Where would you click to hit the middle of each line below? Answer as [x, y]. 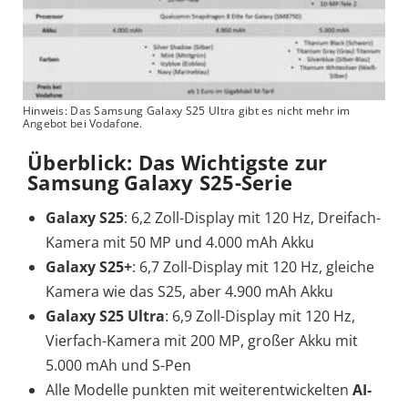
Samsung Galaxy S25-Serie [160, 183]
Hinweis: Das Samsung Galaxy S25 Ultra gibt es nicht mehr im [186, 111]
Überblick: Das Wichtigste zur [178, 163]
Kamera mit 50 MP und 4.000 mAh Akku [180, 243]
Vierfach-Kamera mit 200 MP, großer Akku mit [202, 341]
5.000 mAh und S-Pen [118, 366]
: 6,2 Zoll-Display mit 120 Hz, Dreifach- [252, 218]
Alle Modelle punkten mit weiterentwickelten [199, 390]
